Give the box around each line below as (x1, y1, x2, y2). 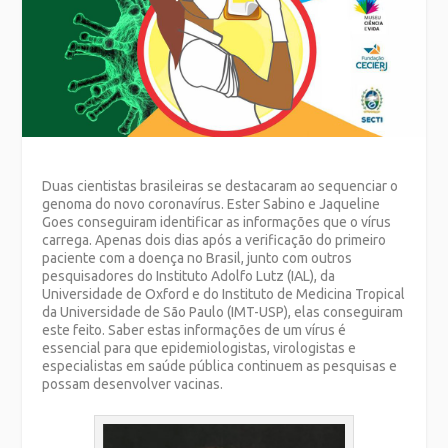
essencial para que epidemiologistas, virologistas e (42, 339, 357, 356)
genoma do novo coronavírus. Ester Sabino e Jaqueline (42, 195, 381, 212)
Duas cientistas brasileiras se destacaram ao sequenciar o (42, 177, 399, 194)
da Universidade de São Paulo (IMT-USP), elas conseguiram (42, 303, 404, 320)
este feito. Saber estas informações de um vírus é (42, 321, 347, 338)
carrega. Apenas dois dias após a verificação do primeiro (42, 231, 387, 248)
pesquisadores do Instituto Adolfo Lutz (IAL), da (42, 267, 336, 284)
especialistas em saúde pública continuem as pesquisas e (42, 357, 398, 374)
